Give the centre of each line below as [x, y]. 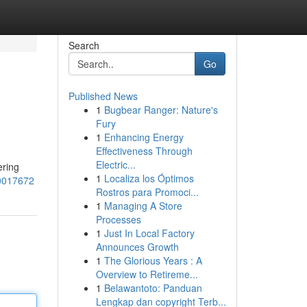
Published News [103, 96]
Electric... [115, 164]
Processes [118, 219]
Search [84, 45]
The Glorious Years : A [153, 260]
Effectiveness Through [144, 151]
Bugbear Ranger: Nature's [161, 110]
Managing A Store [143, 206]
